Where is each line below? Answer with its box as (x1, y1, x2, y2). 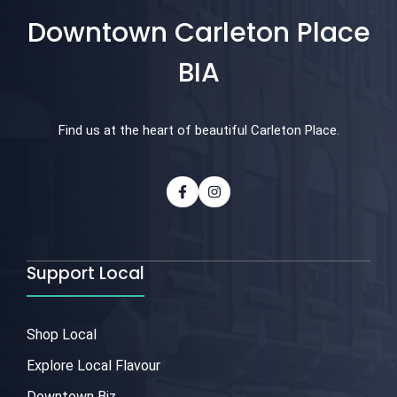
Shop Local (27, 326, 97, 344)
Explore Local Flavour (27, 357, 160, 375)
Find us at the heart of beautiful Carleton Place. (58, 121, 339, 138)
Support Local (27, 261, 144, 286)
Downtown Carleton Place (27, 13, 370, 51)
